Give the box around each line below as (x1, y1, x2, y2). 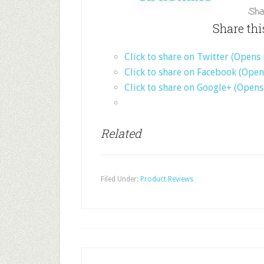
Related (101, 126, 141, 141)
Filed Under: (101, 175, 140, 183)
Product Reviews (140, 175, 193, 183)
